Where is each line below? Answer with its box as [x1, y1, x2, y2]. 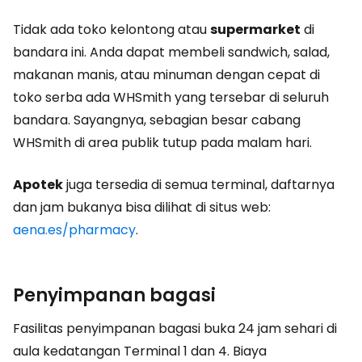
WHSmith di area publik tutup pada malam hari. [13, 133, 312, 152]
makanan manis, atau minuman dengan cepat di [13, 65, 320, 84]
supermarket [210, 20, 301, 39]
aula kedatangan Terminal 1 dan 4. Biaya [13, 342, 267, 360]
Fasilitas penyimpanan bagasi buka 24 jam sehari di [13, 319, 337, 338]
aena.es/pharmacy [13, 221, 136, 239]
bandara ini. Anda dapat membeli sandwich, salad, [13, 43, 330, 61]
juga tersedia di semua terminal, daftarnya [63, 175, 335, 194]
